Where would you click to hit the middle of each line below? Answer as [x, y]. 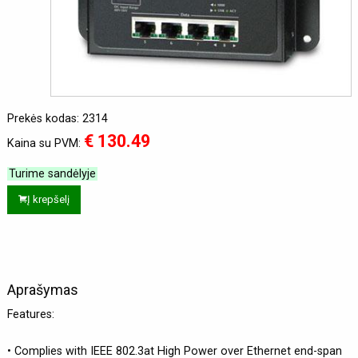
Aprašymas [43, 289]
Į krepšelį [48, 199]
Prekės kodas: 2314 [58, 118]
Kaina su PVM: [46, 143]
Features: [31, 314]
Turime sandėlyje [52, 173]
